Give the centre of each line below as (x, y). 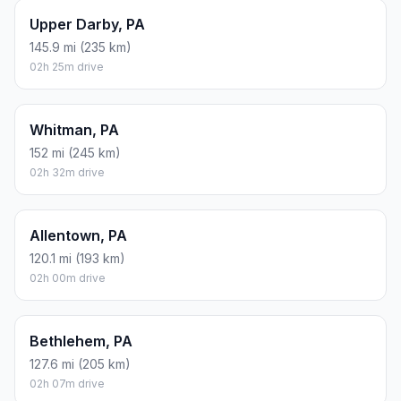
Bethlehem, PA (81, 341)
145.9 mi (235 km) (81, 47)
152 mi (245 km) (75, 153)
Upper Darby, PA (87, 25)
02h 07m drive (67, 384)
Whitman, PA (74, 130)
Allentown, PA (78, 236)
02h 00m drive (68, 278)
